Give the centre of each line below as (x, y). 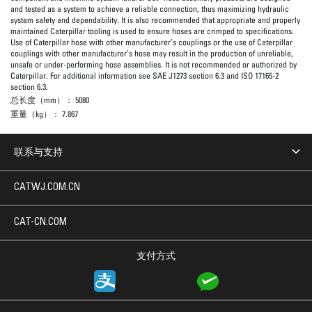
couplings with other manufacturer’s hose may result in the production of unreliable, (152, 53)
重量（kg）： (36, 114)
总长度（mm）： (43, 100)
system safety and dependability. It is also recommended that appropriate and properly (155, 19)
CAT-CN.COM (40, 223)
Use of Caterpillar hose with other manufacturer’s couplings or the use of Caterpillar (151, 42)
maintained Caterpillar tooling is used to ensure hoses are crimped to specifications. (152, 31)
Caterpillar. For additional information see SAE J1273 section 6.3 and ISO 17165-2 (145, 75)
